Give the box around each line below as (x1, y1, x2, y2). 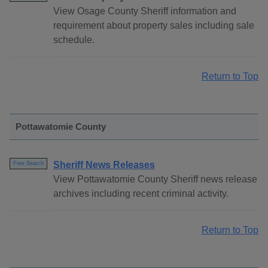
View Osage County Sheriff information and (53, 6, 236, 17)
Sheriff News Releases (53, 160, 155, 170)
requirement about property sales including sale (53, 20, 254, 31)
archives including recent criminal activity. (53, 188, 229, 199)
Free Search (13, 160, 44, 167)
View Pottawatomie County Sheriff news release (53, 174, 257, 185)
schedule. (53, 35, 95, 45)
